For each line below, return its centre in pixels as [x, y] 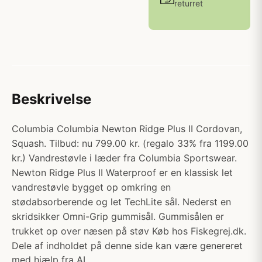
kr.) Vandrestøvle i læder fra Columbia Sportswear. [124, 158]
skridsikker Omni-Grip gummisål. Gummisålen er [118, 216]
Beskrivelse [51, 99]
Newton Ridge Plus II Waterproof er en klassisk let [122, 173]
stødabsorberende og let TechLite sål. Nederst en [121, 202]
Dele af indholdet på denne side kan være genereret [127, 246]
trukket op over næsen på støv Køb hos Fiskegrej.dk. [129, 231]
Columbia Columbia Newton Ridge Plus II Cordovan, [127, 129]
